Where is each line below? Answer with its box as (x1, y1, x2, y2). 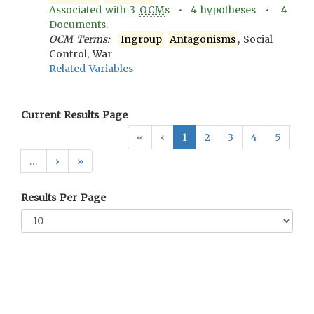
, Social (237, 33, 273, 46)
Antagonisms (170, 33, 236, 46)
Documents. (49, 18, 108, 31)
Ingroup (121, 33, 163, 46)
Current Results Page (21, 109, 128, 121)
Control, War (49, 48, 113, 60)
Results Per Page (21, 191, 107, 204)
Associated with (49, 4, 130, 16)
